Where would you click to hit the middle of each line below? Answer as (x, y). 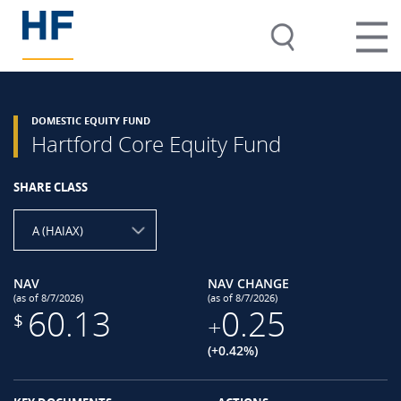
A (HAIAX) (58, 231)
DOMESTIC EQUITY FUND (91, 121)
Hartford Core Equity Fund (164, 144)
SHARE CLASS (51, 187)
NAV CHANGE (248, 283)
